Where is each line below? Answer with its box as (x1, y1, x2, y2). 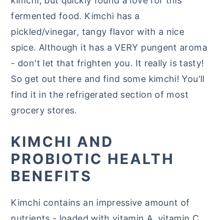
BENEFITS (11, 167, 92, 185)
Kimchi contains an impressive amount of (11, 197, 190, 208)
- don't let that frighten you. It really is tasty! (11, 58, 204, 68)
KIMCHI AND (11, 133, 114, 150)
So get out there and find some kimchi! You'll (11, 74, 205, 84)
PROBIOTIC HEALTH (11, 150, 175, 167)
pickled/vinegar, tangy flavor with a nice (11, 27, 185, 37)
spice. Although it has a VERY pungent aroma (11, 42, 207, 53)
